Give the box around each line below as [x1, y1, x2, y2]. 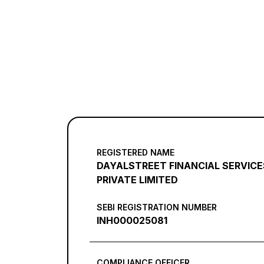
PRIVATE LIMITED [97, 174, 178, 186]
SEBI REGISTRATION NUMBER [97, 202, 217, 212]
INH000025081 [97, 214, 167, 226]
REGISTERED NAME [97, 147, 174, 157]
